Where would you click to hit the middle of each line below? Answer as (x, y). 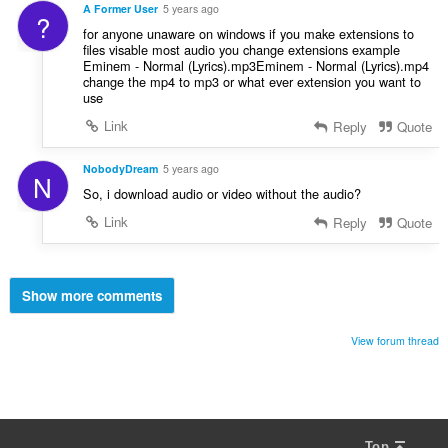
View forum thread (395, 340)
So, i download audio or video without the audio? (221, 193)
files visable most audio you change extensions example (241, 49)
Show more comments (91, 295)
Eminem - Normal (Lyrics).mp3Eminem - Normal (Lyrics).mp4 (255, 65)
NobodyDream (120, 168)
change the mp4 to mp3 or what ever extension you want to (251, 81)
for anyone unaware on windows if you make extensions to (248, 33)
